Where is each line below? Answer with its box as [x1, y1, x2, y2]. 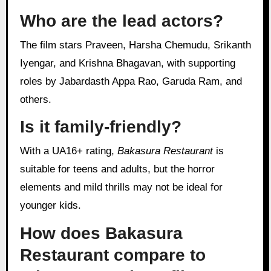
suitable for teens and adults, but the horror [19, 163, 215, 175]
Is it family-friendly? [19, 117, 181, 137]
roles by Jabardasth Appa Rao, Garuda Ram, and [19, 75, 242, 87]
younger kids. [19, 199, 81, 211]
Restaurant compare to [19, 245, 206, 264]
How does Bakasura [19, 223, 183, 243]
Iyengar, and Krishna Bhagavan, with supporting [19, 57, 235, 69]
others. [19, 93, 51, 105]
